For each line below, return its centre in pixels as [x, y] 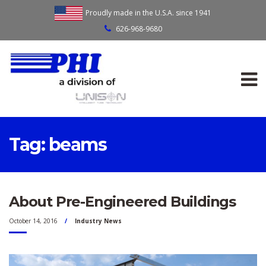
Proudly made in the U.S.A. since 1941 [149, 12]
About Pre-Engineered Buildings [122, 202]
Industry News [98, 221]
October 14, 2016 [33, 221]
